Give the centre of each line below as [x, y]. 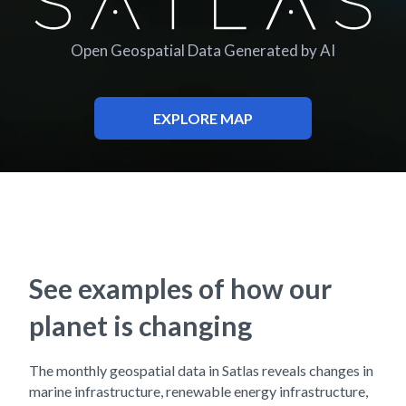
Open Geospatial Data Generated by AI [203, 50]
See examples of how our [180, 288]
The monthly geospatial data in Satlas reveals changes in [201, 370]
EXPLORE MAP [203, 118]
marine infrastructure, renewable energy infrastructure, [198, 391]
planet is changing [140, 325]
